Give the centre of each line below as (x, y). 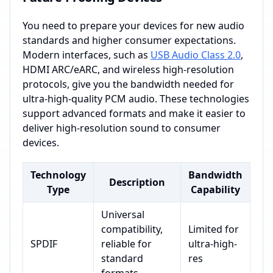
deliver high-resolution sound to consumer (122, 128)
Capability (215, 190)
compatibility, (132, 229)
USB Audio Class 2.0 (196, 55)
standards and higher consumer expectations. (129, 40)
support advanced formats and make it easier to (134, 113)
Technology (58, 175)
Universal (123, 214)
